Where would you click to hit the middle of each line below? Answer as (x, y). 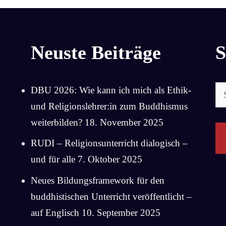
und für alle (53, 159)
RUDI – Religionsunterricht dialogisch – (109, 143)
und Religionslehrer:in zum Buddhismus (109, 106)
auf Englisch (55, 212)
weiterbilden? (56, 122)
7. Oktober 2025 (110, 159)
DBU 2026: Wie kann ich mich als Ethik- (111, 90)
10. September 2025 (121, 212)
